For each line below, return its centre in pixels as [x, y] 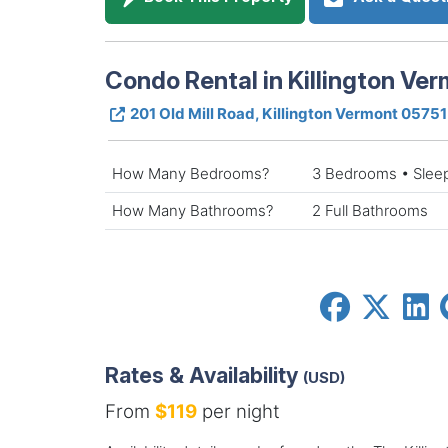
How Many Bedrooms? [190, 173]
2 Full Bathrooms [370, 210]
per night [238, 412]
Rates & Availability [203, 375]
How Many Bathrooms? [192, 210]
